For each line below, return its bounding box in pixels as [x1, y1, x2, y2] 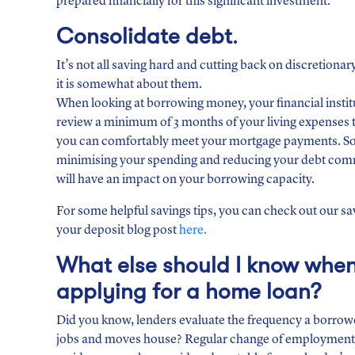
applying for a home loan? [56, 279, 321, 304]
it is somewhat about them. [56, 78, 202, 91]
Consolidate [56, 24, 180, 49]
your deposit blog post [56, 224, 179, 237]
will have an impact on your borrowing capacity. [56, 174, 315, 186]
